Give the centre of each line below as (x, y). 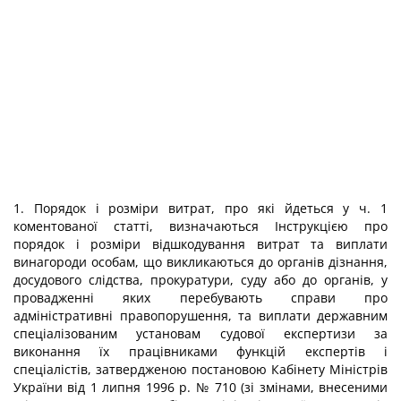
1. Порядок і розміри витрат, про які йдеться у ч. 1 (200, 208)
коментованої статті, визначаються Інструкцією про (200, 226)
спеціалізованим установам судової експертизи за (200, 333)
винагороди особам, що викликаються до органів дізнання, (200, 262)
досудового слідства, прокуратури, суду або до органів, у (200, 280)
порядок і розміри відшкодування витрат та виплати (200, 244)
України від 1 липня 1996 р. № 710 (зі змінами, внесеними (200, 387)
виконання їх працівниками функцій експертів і (200, 351)
